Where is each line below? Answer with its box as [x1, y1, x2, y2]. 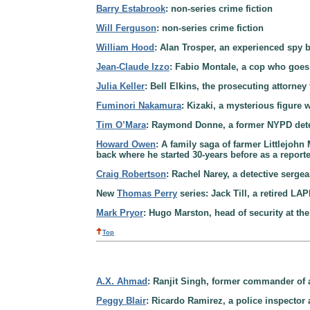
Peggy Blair [96, 295, 146, 306]
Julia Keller [96, 81, 145, 91]
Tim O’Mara [96, 120, 146, 130]
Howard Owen [96, 139, 156, 149]
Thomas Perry [117, 188, 177, 199]
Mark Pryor [96, 208, 143, 218]
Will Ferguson [96, 23, 156, 33]
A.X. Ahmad [96, 275, 147, 286]
